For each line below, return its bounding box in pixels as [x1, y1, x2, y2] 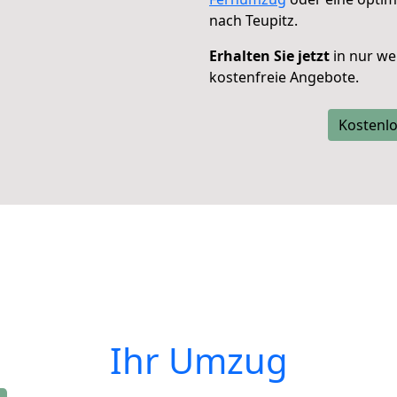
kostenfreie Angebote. [209, 67, 359, 87]
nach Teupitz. [209, 11, 298, 30]
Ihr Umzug [109, 336, 288, 385]
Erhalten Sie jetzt [209, 46, 330, 66]
